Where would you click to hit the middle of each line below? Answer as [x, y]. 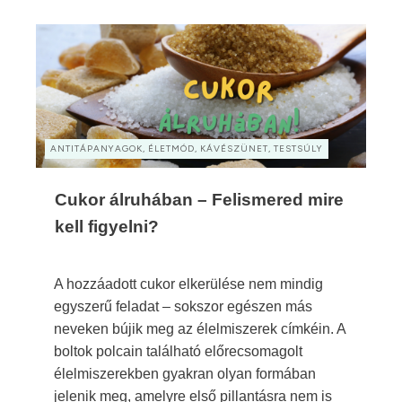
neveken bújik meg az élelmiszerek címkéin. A [200, 328]
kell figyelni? [107, 226]
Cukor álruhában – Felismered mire [199, 199]
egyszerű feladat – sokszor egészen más [183, 306]
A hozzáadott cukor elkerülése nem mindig [188, 284]
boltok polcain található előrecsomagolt [178, 351]
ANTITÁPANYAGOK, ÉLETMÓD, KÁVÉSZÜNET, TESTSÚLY [187, 148]
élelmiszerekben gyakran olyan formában [185, 373]
